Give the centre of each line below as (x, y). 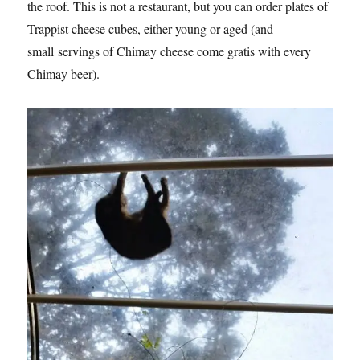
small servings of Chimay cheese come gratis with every (170, 51)
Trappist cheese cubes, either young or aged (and (151, 28)
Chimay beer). (64, 73)
